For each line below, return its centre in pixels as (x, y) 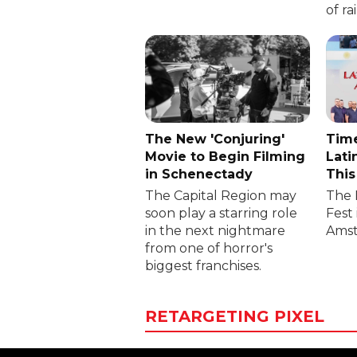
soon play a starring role (221, 214)
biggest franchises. (203, 266)
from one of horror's (209, 249)
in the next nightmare (215, 231)
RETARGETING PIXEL (235, 317)
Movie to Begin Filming (225, 157)
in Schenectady (199, 175)
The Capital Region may (221, 196)
